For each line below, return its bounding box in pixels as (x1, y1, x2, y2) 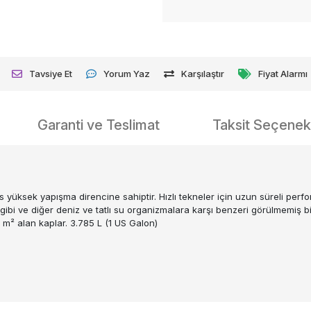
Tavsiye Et (29, 67, 73, 79)
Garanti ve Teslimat (37, 116, 160, 133)
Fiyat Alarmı (258, 67, 308, 79)
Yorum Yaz (103, 67, 151, 79)
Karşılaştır (181, 67, 225, 79)
